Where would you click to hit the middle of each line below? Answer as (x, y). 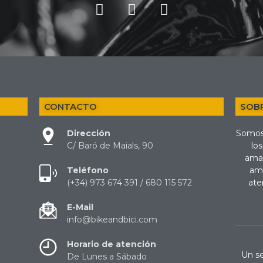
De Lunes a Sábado (107, 257)
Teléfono (88, 170)
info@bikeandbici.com (112, 220)
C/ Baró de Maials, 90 (110, 146)
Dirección (89, 133)
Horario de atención (112, 244)
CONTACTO (71, 107)
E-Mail (80, 207)
